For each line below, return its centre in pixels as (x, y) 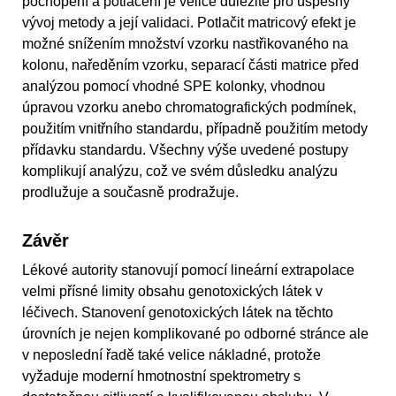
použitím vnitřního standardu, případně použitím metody (195, 128)
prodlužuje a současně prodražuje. (130, 192)
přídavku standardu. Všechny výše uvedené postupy (185, 149)
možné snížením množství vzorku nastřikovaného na (185, 43)
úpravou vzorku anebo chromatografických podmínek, (189, 107)
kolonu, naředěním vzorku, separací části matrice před (190, 65)
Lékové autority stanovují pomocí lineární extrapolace (188, 270)
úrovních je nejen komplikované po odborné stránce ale (195, 333)
